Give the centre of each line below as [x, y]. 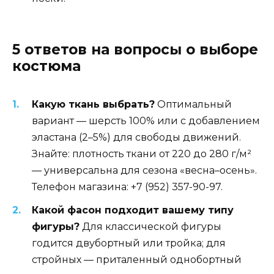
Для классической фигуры [150, 227]
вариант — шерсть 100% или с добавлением [146, 121]
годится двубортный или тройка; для [129, 243]
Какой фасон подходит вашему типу [133, 210]
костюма [46, 66]
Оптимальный [193, 105]
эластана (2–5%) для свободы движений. [136, 138]
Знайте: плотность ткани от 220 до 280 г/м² [142, 154]
